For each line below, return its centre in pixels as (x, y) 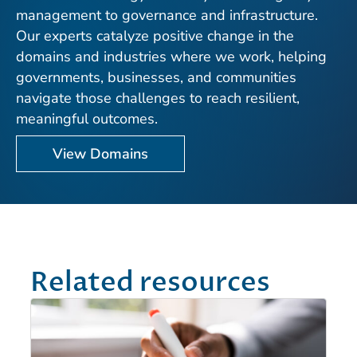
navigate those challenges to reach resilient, (158, 98)
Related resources (150, 282)
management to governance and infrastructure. (167, 16)
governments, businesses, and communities (156, 78)
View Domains (100, 154)
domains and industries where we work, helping (171, 57)
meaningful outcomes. (87, 119)
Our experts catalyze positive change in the (155, 36)
